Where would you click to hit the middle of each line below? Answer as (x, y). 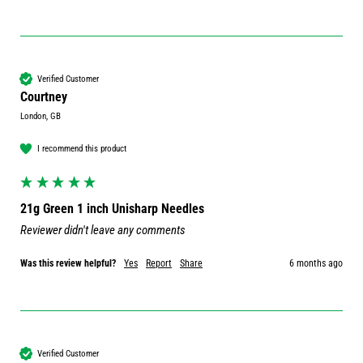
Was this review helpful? (68, 264)
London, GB (41, 117)
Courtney (44, 97)
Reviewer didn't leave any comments (103, 231)
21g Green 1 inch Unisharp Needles (112, 209)
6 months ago (316, 264)
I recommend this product (82, 148)
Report (159, 264)
